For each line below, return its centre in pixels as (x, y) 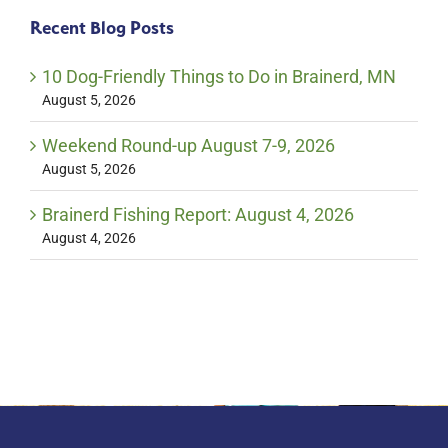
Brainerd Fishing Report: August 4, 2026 (197, 215)
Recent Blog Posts (101, 28)
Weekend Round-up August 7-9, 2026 (188, 146)
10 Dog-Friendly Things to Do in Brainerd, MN (218, 77)
